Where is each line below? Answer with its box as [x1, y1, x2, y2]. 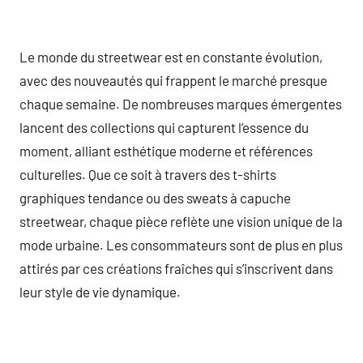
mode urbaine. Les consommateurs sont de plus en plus [19, 236, 343, 253]
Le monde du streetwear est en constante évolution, [19, 48, 322, 65]
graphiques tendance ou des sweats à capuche [19, 189, 291, 206]
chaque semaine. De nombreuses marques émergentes [19, 95, 342, 112]
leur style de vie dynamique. [19, 283, 181, 300]
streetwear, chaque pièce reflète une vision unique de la [19, 212, 343, 229]
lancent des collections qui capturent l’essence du [19, 118, 309, 135]
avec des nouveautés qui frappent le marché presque [19, 71, 327, 88]
